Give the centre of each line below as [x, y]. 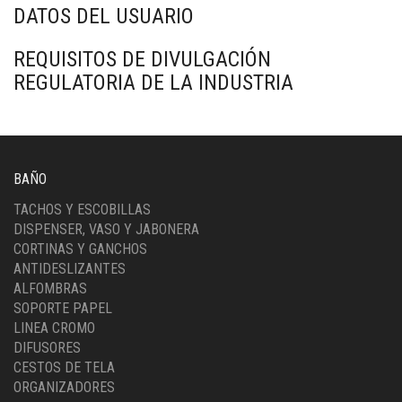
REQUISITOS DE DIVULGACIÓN [142, 59]
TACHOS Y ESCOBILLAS [82, 210]
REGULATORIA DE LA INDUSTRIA [153, 83]
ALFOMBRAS [50, 288]
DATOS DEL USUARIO [104, 16]
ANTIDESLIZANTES [70, 269]
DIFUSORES [47, 348]
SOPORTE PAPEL [63, 308]
